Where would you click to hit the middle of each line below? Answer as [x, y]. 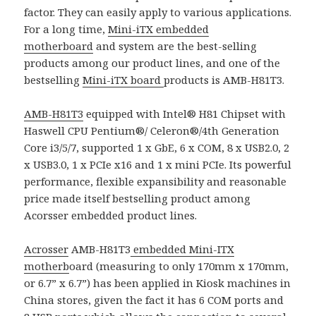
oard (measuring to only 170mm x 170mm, [179, 266]
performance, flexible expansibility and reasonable [156, 181]
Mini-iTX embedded [159, 29]
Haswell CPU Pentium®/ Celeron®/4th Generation [152, 130]
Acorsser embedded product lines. [111, 215]
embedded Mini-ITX [183, 249]
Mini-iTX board [123, 79]
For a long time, [66, 29]
